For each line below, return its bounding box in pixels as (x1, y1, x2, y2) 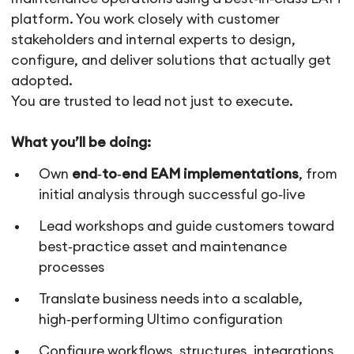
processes (39, 261, 105, 275)
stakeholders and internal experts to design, (11, 33, 296, 47)
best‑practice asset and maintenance (39, 240, 288, 254)
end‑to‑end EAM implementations (72, 168, 299, 182)
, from (299, 168, 338, 182)
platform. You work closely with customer (11, 13, 281, 27)
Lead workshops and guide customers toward (39, 220, 335, 234)
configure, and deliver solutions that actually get (11, 54, 332, 68)
